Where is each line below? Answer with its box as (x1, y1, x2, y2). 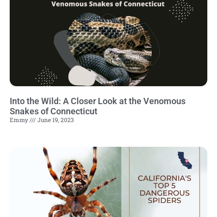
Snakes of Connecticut (10, 106, 97, 117)
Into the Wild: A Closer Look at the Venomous (10, 96, 186, 107)
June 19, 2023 (36, 116, 74, 124)
